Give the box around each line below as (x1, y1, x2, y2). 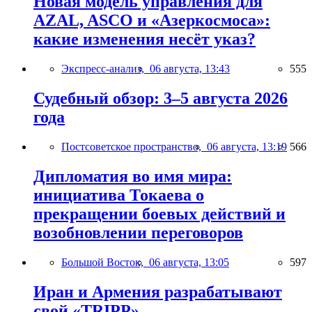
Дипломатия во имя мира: (33, 166, 232, 185)
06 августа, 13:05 (149, 256, 229, 268)
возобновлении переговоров (33, 223, 243, 242)
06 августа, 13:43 (150, 63, 230, 75)
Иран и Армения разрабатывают (33, 282, 282, 301)
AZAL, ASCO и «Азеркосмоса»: (33, 11, 270, 30)
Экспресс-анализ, (61, 63, 150, 75)
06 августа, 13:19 (207, 141, 287, 153)
